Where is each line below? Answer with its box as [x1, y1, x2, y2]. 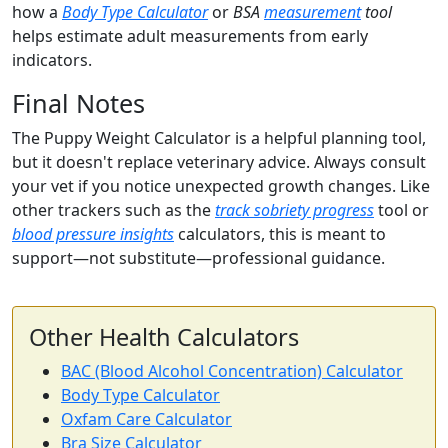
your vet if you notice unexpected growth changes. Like [12, 175, 430, 198]
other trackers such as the [12, 199, 215, 222]
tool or [374, 199, 429, 222]
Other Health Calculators [29, 321, 299, 354]
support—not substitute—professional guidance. [12, 247, 385, 270]
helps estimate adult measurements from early [12, 25, 368, 48]
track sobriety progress [215, 199, 374, 222]
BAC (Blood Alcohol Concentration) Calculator [61, 360, 403, 383]
